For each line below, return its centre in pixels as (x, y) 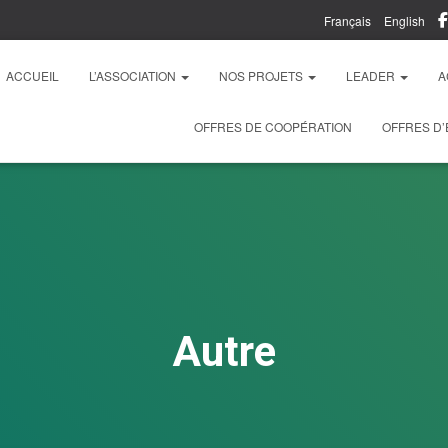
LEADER (372, 75)
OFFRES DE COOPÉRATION (273, 126)
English (404, 20)
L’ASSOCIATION (134, 75)
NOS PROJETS (262, 75)
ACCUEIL (32, 75)
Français (347, 20)
